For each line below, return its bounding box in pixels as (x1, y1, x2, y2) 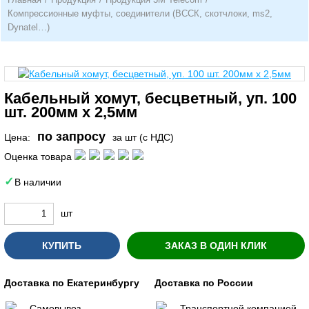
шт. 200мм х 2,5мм (4, 103, 137, 121)
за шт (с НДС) (112, 132, 174, 143)
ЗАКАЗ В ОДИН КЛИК (164, 239, 267, 251)
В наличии (14, 176, 61, 188)
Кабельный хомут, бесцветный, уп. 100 (4, 90, 297, 107)
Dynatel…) (8, 22, 50, 32)
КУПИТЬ (42, 239, 81, 251)
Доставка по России (154, 277, 253, 288)
